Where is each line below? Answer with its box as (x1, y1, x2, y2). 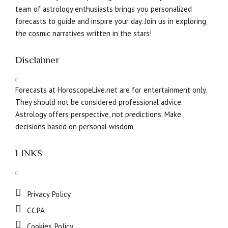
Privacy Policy (27, 188, 71, 199)
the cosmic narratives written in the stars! (15, 28, 152, 39)
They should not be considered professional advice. (15, 97, 182, 107)
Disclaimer (15, 54, 60, 66)
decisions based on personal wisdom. (15, 121, 135, 131)
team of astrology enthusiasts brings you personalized (15, 4, 192, 14)
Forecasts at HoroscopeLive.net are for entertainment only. (15, 84, 207, 95)
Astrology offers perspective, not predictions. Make (15, 109, 181, 119)
